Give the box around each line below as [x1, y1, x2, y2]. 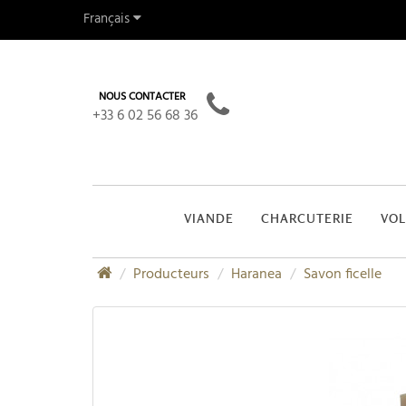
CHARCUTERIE [261, 213, 353, 227]
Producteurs [133, 266, 209, 282]
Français [83, 12, 130, 25]
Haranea [231, 266, 282, 282]
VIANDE [184, 213, 234, 227]
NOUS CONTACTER [99, 91, 187, 101]
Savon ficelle [304, 266, 382, 282]
